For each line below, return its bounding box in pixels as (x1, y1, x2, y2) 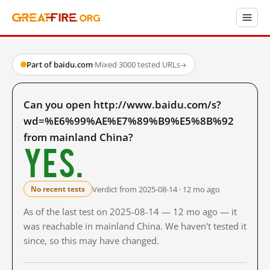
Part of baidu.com (27, 59, 93, 70)
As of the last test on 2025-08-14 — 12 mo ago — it (24, 206, 237, 218)
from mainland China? (24, 130, 133, 144)
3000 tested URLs (119, 59, 180, 70)
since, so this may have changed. (24, 234, 159, 246)
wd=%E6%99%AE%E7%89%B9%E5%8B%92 (24, 114, 234, 128)
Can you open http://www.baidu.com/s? (24, 98, 221, 111)
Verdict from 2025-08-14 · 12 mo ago (92, 183, 220, 195)
